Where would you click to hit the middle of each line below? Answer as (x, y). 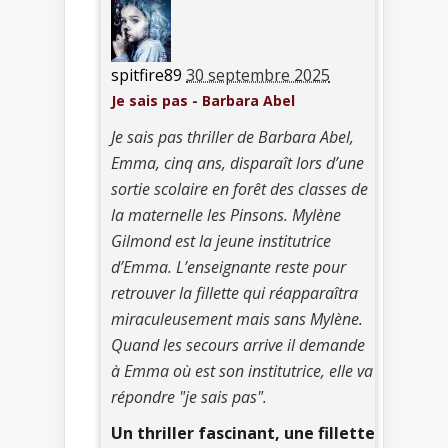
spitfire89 (146, 75)
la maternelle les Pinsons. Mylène (226, 215)
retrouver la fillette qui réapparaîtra (234, 293)
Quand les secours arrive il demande (238, 345)
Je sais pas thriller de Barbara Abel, (232, 137)
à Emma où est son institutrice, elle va (242, 371)
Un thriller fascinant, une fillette (243, 433)
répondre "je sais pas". (189, 397)
